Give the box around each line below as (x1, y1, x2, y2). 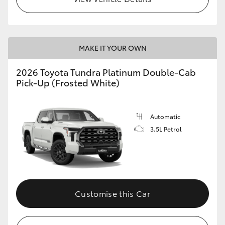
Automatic (150, 111, 180, 121)
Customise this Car (75, 187, 150, 199)
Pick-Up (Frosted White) (16, 75, 120, 89)
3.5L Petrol (150, 124, 182, 133)
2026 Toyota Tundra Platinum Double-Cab (16, 65, 196, 78)
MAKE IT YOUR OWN (78, 42, 147, 53)
